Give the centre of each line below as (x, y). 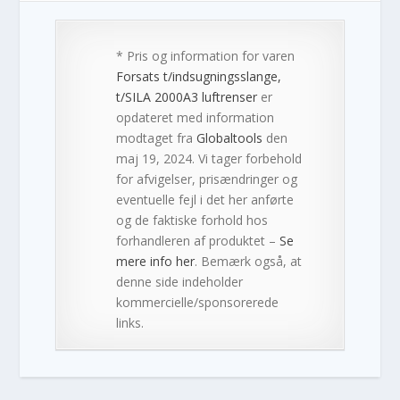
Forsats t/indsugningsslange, (199, 76)
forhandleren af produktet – (198, 240)
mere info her (156, 261)
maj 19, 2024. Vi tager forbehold (209, 158)
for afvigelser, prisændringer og (207, 179)
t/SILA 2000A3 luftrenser (187, 96)
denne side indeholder (180, 281)
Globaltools (230, 137)
